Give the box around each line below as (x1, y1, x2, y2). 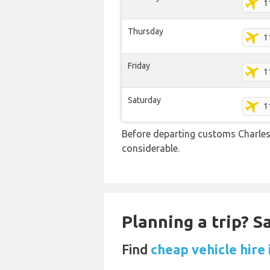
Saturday (128, 95, 161, 105)
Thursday (128, 27, 163, 36)
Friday (128, 61, 150, 71)
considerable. (122, 143, 180, 154)
